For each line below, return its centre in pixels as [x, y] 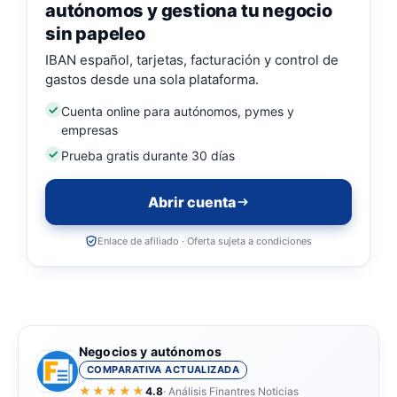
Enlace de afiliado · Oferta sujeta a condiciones [205, 241]
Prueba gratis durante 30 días [148, 156]
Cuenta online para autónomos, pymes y [178, 112]
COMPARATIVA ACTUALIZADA [163, 370]
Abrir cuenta [191, 202]
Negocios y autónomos [150, 352]
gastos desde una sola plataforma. [152, 80]
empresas [90, 130]
